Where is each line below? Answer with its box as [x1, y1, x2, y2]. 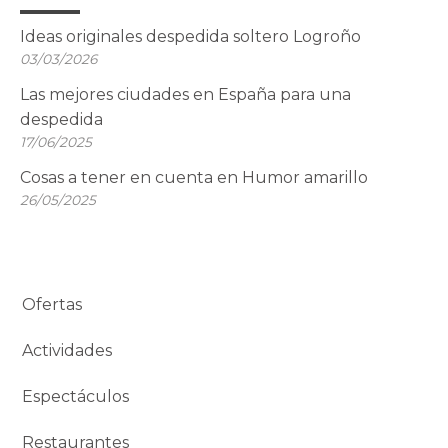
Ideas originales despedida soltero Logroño [20, 27, 361, 46]
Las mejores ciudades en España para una [20, 85, 351, 104]
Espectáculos [22, 387, 129, 406]
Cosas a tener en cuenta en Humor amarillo [20, 168, 368, 187]
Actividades [22, 341, 112, 360]
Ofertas [22, 295, 82, 314]
